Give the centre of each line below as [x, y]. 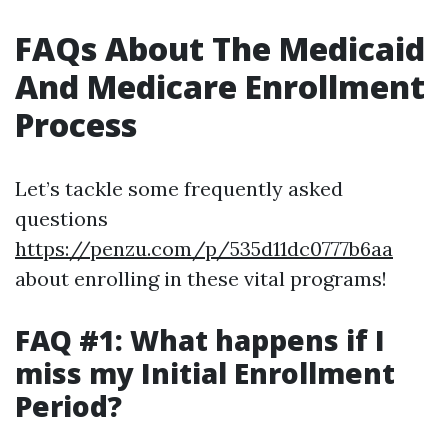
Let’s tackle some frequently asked [179, 188]
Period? [68, 406]
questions [61, 218]
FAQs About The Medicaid [220, 48]
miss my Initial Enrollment [205, 373]
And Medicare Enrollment [220, 86]
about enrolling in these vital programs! [201, 278]
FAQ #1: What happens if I [200, 340]
